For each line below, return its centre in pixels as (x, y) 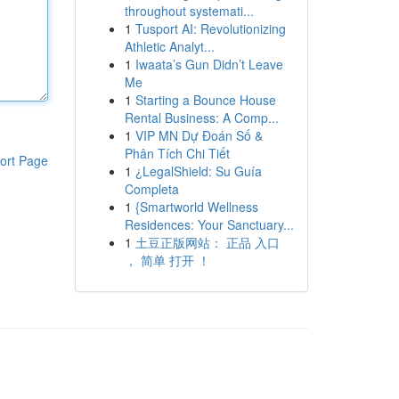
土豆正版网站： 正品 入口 (207, 242)
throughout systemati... (189, 11)
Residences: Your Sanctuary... (209, 224)
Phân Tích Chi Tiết (177, 153)
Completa (151, 189)
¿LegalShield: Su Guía (198, 171)
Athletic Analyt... (169, 46)
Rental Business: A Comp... (201, 118)
